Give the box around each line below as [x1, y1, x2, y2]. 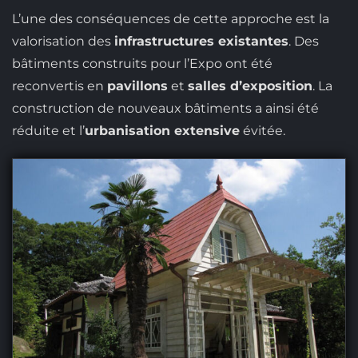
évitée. [239, 123, 285, 139]
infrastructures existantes [113, 34, 288, 50]
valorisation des [11, 34, 114, 50]
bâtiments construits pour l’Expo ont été [11, 56, 272, 72]
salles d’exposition [187, 78, 312, 94]
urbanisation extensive [84, 123, 240, 139]
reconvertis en [11, 78, 107, 94]
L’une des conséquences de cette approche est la [11, 11, 329, 27]
